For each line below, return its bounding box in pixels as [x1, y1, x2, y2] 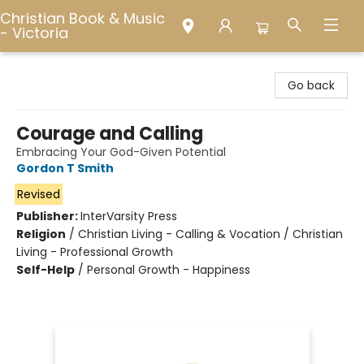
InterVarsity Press [80, 208, 177, 224]
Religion [16, 226, 66, 242]
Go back [288, 77, 335, 93]
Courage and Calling [16, 121, 203, 146]
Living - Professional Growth [16, 244, 173, 260]
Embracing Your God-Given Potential [16, 144, 226, 160]
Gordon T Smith [16, 160, 114, 176]
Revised [16, 186, 60, 202]
